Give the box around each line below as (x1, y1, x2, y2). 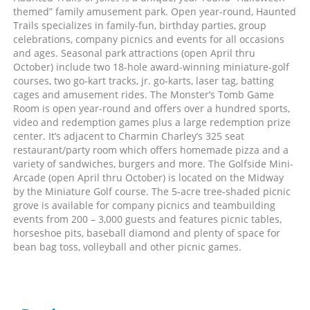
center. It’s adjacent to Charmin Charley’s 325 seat (13, 129, 244, 143)
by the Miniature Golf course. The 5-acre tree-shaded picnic (13, 185, 291, 198)
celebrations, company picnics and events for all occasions (13, 33, 284, 46)
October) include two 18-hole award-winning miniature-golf (13, 60, 289, 73)
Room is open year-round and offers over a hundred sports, (13, 102, 290, 115)
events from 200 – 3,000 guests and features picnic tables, (13, 212, 282, 226)
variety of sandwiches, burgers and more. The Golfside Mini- (13, 157, 293, 170)
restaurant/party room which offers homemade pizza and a (13, 143, 289, 156)
